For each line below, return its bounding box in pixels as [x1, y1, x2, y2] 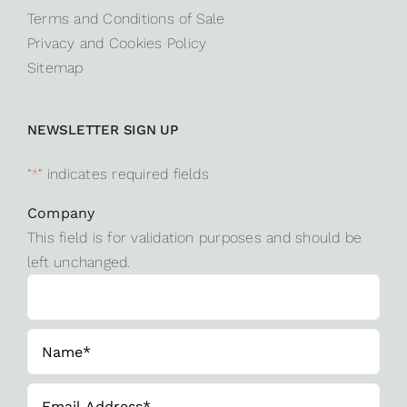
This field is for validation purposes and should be [26, 229, 362, 247]
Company [26, 204, 95, 223]
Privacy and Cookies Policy [26, 35, 207, 53]
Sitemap [26, 59, 84, 77]
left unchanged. [26, 253, 131, 272]
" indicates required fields [38, 165, 209, 184]
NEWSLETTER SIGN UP [26, 122, 178, 139]
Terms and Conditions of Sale [26, 10, 225, 28]
